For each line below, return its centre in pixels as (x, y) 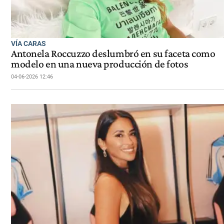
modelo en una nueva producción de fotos (100, 64)
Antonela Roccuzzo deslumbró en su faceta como (113, 54)
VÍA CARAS (28, 43)
